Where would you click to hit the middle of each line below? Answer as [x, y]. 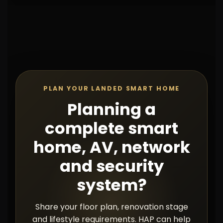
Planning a [111, 109]
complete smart [111, 128]
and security [111, 166]
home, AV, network [111, 147]
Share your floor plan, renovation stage [111, 207]
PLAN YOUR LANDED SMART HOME [111, 88]
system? [111, 185]
